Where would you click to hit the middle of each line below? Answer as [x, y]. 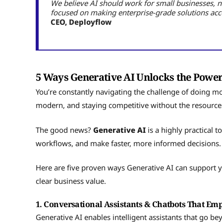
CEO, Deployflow [81, 22]
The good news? [64, 130]
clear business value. [72, 181]
